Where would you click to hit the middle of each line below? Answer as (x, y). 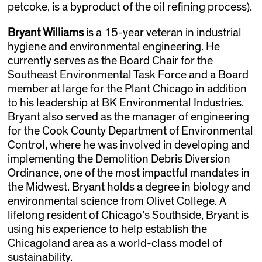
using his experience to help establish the (107, 230)
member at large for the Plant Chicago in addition (127, 89)
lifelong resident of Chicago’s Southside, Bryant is (128, 216)
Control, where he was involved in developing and (128, 145)
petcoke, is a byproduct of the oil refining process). (130, 7)
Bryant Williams (45, 33)
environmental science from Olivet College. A (116, 201)
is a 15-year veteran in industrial (162, 33)
